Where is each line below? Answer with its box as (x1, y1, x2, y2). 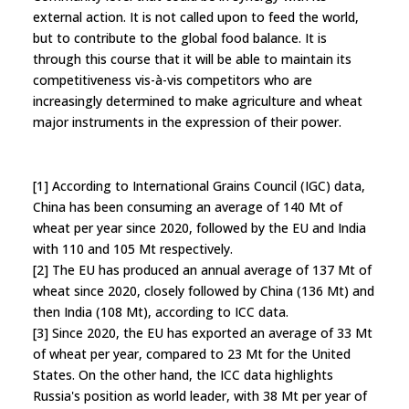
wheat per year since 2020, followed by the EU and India (33, 218, 366, 236)
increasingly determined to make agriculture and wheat (33, 91, 362, 110)
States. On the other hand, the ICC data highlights (33, 365, 333, 383)
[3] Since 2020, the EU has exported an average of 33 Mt (33, 323, 372, 341)
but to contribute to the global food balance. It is (33, 28, 327, 47)
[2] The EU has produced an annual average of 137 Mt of (33, 260, 372, 278)
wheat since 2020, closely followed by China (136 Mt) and (33, 281, 374, 299)
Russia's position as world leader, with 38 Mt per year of (33, 386, 367, 404)
